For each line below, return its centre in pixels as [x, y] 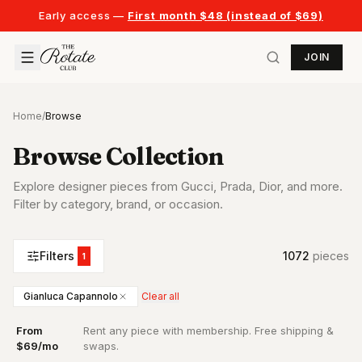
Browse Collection [119, 156]
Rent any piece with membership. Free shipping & [208, 330]
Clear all [160, 296]
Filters [57, 256]
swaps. [101, 346]
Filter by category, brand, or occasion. [118, 204]
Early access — [82, 15]
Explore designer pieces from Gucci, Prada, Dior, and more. [178, 186]
